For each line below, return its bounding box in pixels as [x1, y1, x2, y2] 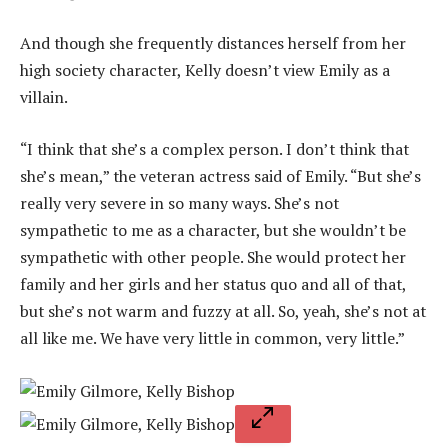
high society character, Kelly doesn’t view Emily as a [20, 59, 390, 81]
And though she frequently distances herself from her [20, 32, 406, 54]
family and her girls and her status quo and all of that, [20, 272, 406, 295]
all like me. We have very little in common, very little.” [20, 326, 405, 349]
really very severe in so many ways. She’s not [20, 191, 339, 214]
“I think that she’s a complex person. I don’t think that [20, 137, 409, 160]
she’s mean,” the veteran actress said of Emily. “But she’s [20, 164, 421, 187]
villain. [20, 86, 68, 108]
